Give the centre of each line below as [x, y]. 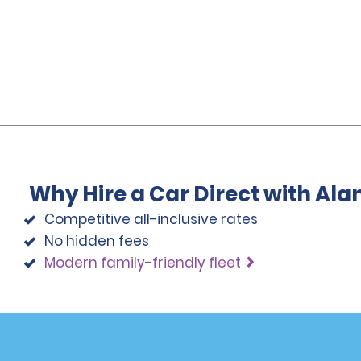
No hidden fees [97, 241]
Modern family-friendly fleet [143, 262]
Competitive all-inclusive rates [151, 219]
